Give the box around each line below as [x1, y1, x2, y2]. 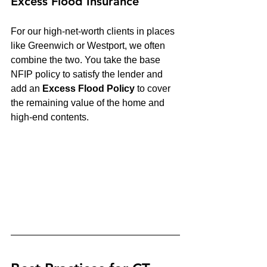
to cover [135, 83, 173, 94]
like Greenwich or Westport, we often [11, 40, 167, 51]
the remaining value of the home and [11, 97, 167, 108]
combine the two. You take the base [11, 54, 163, 65]
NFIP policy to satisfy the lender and [11, 69, 165, 79]
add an [11, 83, 42, 94]
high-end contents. [11, 111, 89, 122]
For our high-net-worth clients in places [11, 26, 177, 36]
